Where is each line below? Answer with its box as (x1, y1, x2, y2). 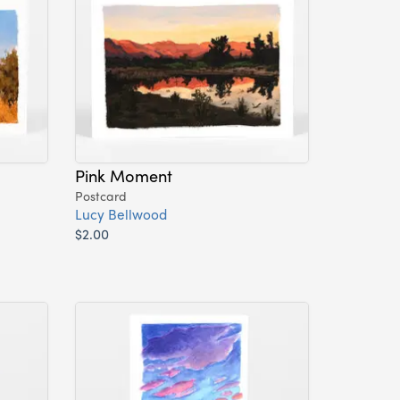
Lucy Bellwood (74, 204, 167, 225)
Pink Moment (74, 163, 172, 187)
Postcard (74, 187, 127, 205)
